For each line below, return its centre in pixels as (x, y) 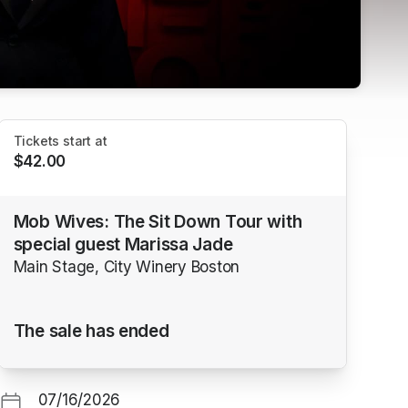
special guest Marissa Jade (123, 244)
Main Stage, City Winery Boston (127, 266)
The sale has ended (91, 331)
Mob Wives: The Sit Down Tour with (158, 221)
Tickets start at (60, 141)
